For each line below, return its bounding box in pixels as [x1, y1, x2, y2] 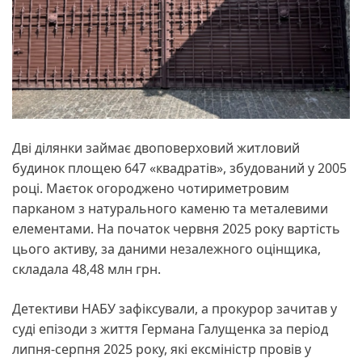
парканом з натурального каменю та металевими [12, 200, 328, 218]
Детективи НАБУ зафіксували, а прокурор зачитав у [12, 300, 337, 318]
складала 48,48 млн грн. [12, 260, 161, 279]
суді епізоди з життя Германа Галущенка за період [12, 320, 328, 339]
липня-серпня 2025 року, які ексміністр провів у [12, 340, 311, 359]
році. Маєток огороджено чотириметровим [12, 179, 289, 198]
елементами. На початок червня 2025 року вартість [12, 220, 340, 238]
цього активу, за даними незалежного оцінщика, [12, 240, 321, 259]
